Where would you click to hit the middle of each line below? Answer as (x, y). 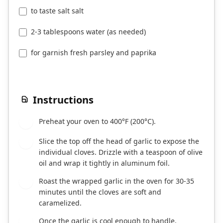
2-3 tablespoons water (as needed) (88, 32)
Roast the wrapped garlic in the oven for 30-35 (116, 181)
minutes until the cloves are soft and (100, 192)
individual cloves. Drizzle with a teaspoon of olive (121, 152)
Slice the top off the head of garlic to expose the (119, 141)
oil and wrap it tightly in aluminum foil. (104, 163)
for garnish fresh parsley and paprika (94, 53)
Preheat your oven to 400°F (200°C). (97, 121)
